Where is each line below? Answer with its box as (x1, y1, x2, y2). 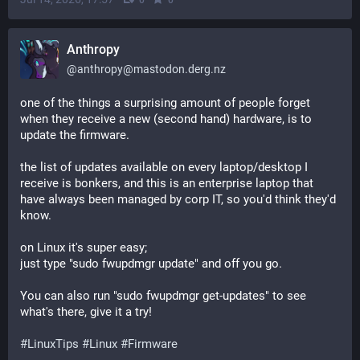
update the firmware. (20, 128, 129, 142)
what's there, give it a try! (20, 305, 152, 319)
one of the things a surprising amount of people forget (20, 96, 310, 110)
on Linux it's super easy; (20, 240, 147, 255)
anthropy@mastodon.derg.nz (77, 63, 226, 76)
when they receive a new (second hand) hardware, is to (20, 112, 312, 126)
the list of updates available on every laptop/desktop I (20, 160, 308, 174)
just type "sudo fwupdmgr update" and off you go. (20, 256, 285, 271)
